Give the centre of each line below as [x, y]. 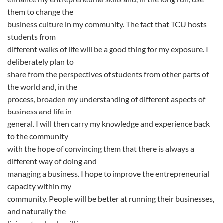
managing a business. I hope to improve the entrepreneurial [108, 173]
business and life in [40, 111]
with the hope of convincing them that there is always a [101, 149]
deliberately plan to [41, 61]
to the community [38, 136]
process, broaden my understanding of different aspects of [106, 99]
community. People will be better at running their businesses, [111, 198]
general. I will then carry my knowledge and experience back [109, 124]
